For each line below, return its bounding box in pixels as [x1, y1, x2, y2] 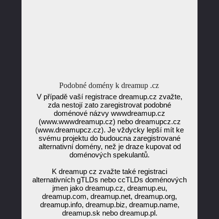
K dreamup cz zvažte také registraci [52, 167, 167, 175]
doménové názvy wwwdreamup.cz [54, 109, 165, 117]
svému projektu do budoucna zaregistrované [39, 134, 180, 142]
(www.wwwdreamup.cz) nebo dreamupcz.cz [38, 117, 181, 126]
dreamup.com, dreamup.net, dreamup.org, [42, 192, 177, 200]
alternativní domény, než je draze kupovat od [38, 142, 181, 151]
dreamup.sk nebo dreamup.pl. [62, 209, 157, 217]
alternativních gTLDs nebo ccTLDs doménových [32, 175, 187, 184]
